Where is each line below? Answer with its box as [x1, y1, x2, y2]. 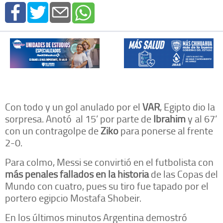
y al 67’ [186, 111, 217, 126]
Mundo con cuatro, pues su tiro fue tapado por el [5, 179, 209, 193]
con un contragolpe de [5, 123, 101, 138]
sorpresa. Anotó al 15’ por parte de [5, 111, 153, 126]
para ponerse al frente [118, 123, 213, 138]
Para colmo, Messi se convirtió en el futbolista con [5, 155, 214, 169]
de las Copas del [149, 167, 218, 181]
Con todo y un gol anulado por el [5, 100, 142, 114]
